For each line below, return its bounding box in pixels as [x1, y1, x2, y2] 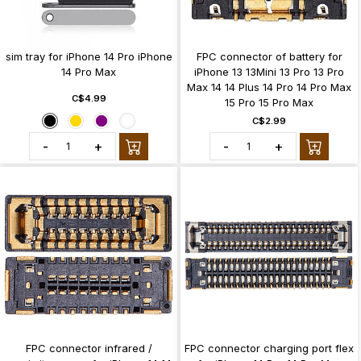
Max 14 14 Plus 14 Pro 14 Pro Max [187, 81, 351, 94]
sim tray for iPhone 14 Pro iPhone [5, 50, 172, 64]
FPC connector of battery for [196, 50, 342, 64]
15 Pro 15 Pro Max [225, 96, 313, 110]
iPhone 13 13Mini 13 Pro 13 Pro [194, 65, 344, 79]
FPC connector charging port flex [185, 342, 354, 355]
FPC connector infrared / [25, 342, 152, 355]
